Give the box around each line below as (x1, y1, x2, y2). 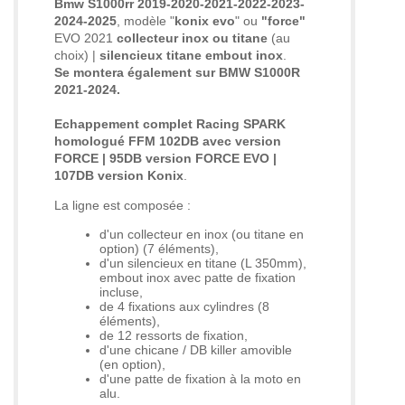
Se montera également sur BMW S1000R (54, 64, 300, 80)
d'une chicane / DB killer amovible (99, 342, 292, 357)
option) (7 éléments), (99, 240, 219, 256)
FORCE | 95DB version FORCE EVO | (54, 150, 277, 165)
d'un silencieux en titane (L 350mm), (99, 255, 306, 270)
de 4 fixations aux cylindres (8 (99, 298, 269, 314)
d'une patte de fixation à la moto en (99, 371, 301, 386)
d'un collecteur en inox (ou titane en (99, 226, 304, 241)
